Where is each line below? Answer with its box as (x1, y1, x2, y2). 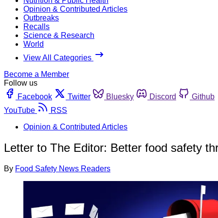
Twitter (68, 92, 91, 101)
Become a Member (4, 70, 69, 78)
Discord (149, 92, 176, 101)
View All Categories (23, 53, 93, 62)
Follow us (4, 78, 37, 87)
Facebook (18, 92, 52, 101)
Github (192, 92, 215, 101)
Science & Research (23, 31, 94, 39)
